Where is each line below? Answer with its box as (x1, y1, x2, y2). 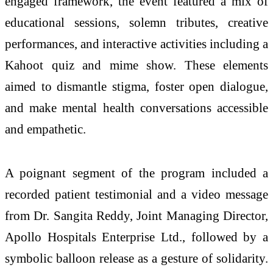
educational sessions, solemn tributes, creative (5, 15, 268, 30)
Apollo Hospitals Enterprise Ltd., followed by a (5, 230, 268, 244)
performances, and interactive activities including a (5, 37, 268, 51)
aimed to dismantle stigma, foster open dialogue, (5, 79, 268, 94)
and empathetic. (5, 122, 86, 136)
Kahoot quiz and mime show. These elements (5, 58, 268, 73)
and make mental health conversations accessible (5, 101, 268, 115)
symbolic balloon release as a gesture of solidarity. (5, 251, 268, 266)
